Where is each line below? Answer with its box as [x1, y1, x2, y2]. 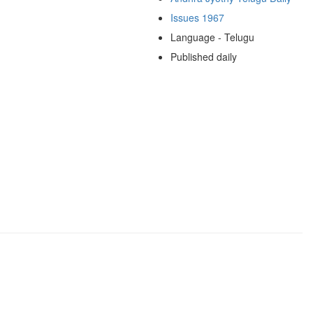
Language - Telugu [170, 29, 254, 44]
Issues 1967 [170, 10, 224, 24]
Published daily [170, 49, 237, 64]
